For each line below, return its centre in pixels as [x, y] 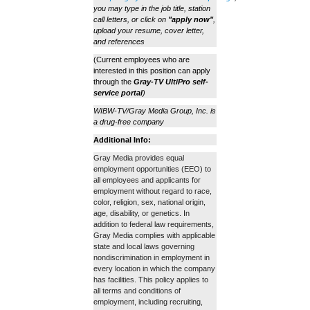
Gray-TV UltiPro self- [171, 82]
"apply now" [191, 20]
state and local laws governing [144, 247]
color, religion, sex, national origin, [149, 202]
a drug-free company [129, 122]
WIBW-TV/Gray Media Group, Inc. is [155, 111]
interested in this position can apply [152, 71]
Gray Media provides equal [139, 158]
